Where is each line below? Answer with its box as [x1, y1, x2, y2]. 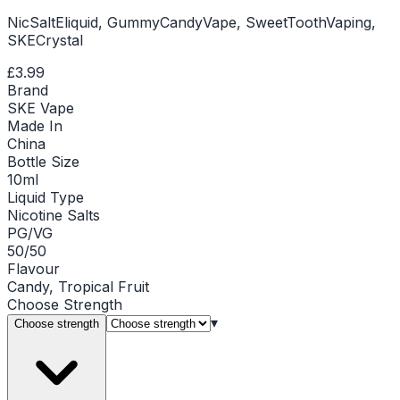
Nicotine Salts [7, 205, 100, 224]
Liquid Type [7, 187, 84, 206]
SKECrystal [7, 30, 83, 49]
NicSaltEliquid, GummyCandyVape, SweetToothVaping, [7, 12, 376, 31]
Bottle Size [7, 152, 79, 171]
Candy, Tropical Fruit [7, 277, 149, 296]
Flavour [7, 259, 60, 278]
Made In [7, 116, 62, 135]
